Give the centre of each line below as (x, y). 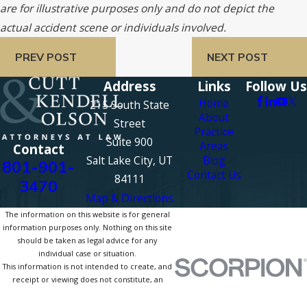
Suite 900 (130, 142)
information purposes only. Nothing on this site (87, 228)
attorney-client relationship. (87, 293)
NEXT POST (237, 57)
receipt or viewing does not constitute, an (87, 280)
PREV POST (46, 57)
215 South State (130, 105)
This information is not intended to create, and (87, 267)
